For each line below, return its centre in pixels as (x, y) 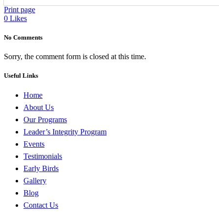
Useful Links (21, 76)
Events (34, 144)
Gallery (35, 180)
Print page (20, 9)
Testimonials (43, 156)
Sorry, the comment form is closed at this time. (75, 57)
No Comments (23, 37)
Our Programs (45, 119)
